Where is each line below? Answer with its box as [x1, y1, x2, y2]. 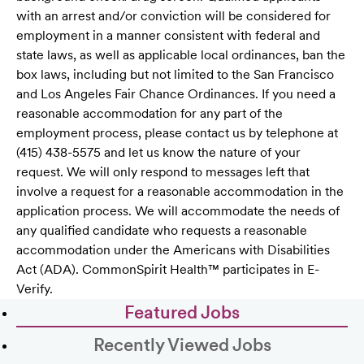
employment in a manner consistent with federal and [16, 28, 320, 44]
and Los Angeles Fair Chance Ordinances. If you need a [16, 86, 336, 102]
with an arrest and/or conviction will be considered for [16, 8, 331, 24]
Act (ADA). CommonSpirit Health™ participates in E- [16, 262, 319, 278]
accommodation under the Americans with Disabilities [16, 242, 330, 258]
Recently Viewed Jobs [93, 334, 271, 356]
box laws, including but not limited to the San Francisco [16, 67, 334, 83]
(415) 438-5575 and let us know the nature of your [16, 145, 301, 161]
